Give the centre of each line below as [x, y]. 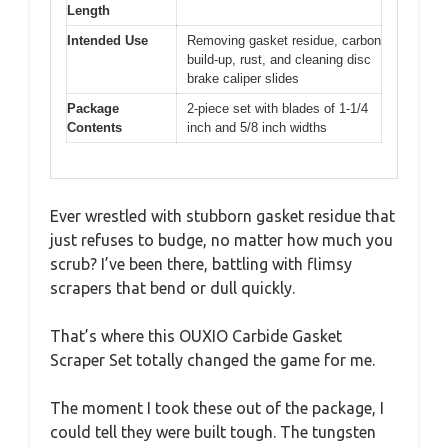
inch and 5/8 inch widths [257, 128]
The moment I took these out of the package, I [217, 407]
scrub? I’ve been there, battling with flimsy [201, 263]
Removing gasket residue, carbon [284, 41]
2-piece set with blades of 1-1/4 [277, 109]
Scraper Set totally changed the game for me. [212, 359]
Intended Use [107, 41]
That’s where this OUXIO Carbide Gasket [196, 335]
